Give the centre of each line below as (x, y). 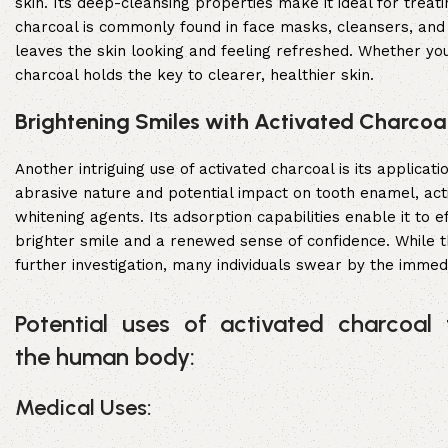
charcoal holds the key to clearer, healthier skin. (194, 75)
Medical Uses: (83, 408)
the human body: (105, 357)
